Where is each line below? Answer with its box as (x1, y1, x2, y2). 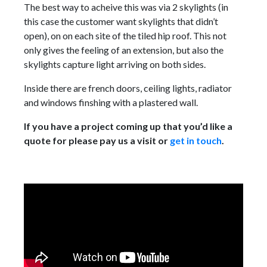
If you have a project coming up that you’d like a (24, 120, 232, 132)
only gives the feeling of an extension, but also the (24, 44, 223, 55)
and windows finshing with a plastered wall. (24, 96, 198, 108)
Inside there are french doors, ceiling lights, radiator (24, 82, 232, 94)
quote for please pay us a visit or (24, 134, 170, 146)
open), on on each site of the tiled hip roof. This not (24, 29, 226, 41)
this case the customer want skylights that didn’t (24, 15, 218, 27)
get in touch (170, 134, 222, 146)
